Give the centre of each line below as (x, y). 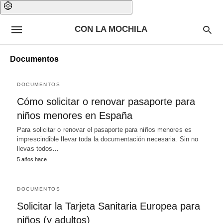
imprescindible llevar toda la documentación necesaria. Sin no (108, 139)
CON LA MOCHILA (111, 29)
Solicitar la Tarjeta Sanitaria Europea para (109, 206)
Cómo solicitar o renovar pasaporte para (106, 102)
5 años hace (32, 159)
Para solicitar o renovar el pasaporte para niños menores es (104, 130)
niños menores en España (75, 115)
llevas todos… (38, 149)
